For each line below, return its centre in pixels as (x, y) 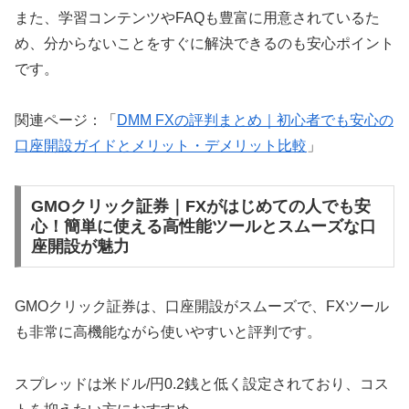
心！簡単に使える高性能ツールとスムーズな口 (203, 227)
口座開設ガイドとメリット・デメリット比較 (161, 146)
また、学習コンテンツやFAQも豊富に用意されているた (197, 17)
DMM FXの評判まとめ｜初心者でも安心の (255, 121)
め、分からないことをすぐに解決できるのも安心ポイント (204, 43)
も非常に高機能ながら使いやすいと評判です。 (168, 331)
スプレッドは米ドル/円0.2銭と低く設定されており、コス (202, 383)
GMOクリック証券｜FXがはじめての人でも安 (200, 207)
